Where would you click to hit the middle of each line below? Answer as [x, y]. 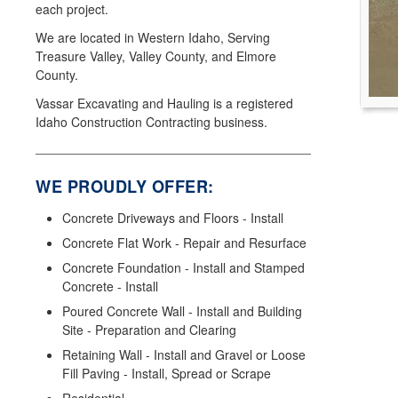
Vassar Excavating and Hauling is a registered [164, 103]
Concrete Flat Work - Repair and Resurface [184, 243]
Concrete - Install [110, 287]
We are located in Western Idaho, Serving [153, 37]
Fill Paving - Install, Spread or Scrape [167, 374]
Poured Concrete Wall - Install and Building [182, 311]
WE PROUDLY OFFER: [125, 187]
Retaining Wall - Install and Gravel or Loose [184, 355]
